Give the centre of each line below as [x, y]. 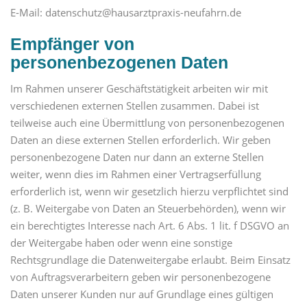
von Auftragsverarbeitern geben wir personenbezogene [140, 277]
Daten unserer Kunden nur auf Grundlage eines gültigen [142, 294]
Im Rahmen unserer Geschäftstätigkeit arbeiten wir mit [139, 89]
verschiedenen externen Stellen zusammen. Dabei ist [135, 106]
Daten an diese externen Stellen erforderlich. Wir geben [140, 140]
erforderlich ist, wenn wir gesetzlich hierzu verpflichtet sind [149, 192]
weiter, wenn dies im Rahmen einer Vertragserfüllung [136, 174]
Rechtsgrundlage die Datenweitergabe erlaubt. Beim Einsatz [150, 260]
